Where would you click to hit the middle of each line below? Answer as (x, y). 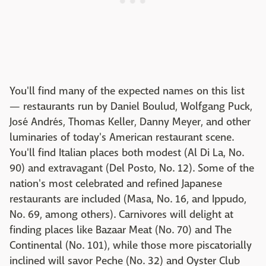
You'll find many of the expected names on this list (127, 91)
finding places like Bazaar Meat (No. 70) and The (121, 230)
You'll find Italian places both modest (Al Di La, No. (127, 153)
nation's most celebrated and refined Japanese (116, 184)
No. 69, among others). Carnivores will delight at (121, 215)
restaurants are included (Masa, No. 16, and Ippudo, (128, 199)
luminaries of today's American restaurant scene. (122, 137)
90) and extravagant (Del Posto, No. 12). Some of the (132, 168)
